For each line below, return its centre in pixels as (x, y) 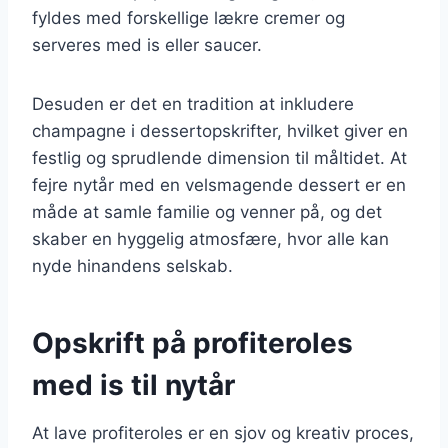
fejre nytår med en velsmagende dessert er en (219, 184)
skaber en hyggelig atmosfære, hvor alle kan (210, 238)
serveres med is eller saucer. (147, 44)
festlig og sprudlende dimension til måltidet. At (219, 157)
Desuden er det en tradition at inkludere (193, 103)
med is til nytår (133, 384)
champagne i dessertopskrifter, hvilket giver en (220, 130)
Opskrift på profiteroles (192, 342)
